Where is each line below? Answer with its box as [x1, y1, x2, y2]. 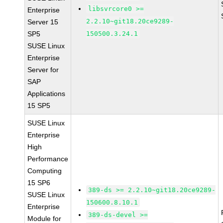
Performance [27, 155, 69, 163]
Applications [27, 90, 66, 98]
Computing [27, 167, 62, 175]
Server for [27, 66, 59, 74]
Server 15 [27, 18, 59, 26]
